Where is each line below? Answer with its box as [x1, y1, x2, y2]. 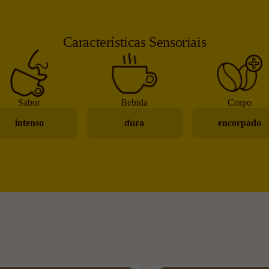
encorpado [218, 117, 262, 128]
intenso [14, 117, 44, 128]
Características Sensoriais [62, 34, 207, 50]
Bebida [121, 97, 148, 107]
